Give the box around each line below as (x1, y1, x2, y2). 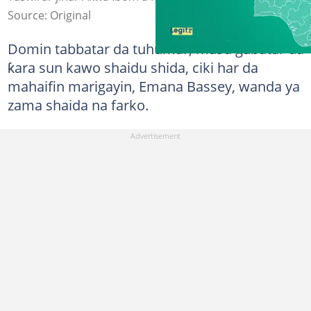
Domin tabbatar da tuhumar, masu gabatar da (7, 38, 304, 58)
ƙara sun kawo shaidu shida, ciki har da (7, 57, 258, 77)
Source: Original (7, 7, 91, 23)
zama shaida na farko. (7, 94, 149, 115)
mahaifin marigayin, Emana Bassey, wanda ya (7, 76, 300, 96)
